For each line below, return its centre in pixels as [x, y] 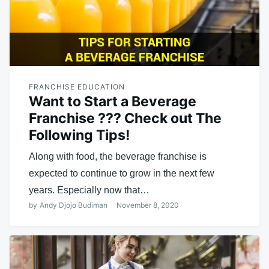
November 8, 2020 [148, 205]
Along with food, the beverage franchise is [118, 156]
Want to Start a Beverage [113, 101]
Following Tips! [79, 135]
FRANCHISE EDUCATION [77, 86]
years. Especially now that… [89, 190]
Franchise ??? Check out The [125, 118]
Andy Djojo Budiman [74, 205]
